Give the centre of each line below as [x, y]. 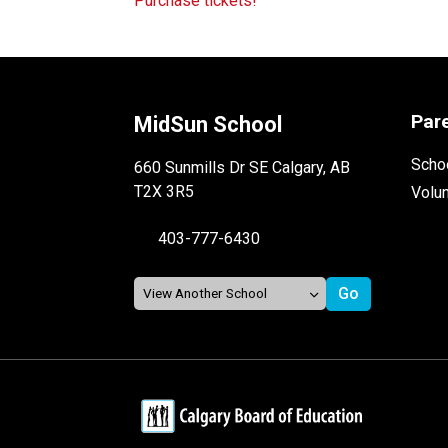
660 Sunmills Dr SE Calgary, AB [242, 167]
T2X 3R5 [164, 191]
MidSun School [208, 124]
